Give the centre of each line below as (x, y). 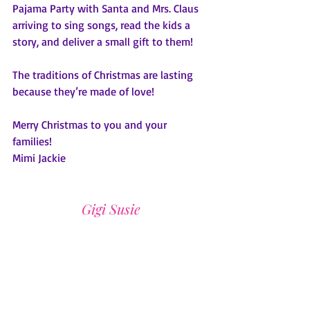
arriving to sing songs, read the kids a (103, 25)
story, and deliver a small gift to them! (104, 41)
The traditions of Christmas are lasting (104, 74)
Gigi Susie (111, 208)
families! (36, 141)
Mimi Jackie (39, 157)
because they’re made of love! (86, 91)
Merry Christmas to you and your (91, 124)
